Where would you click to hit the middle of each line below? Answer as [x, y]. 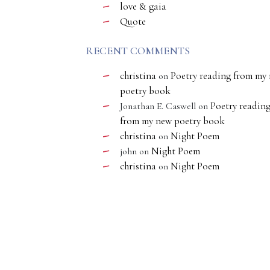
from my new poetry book [172, 121]
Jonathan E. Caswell [158, 106]
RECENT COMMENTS [138, 51]
